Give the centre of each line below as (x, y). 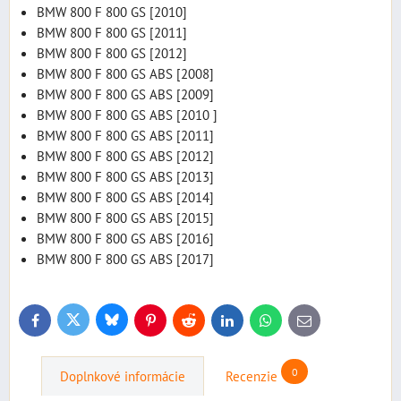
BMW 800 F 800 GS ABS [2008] (125, 73)
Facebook (57, 324)
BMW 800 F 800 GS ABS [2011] (125, 135)
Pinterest (171, 324)
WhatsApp (289, 324)
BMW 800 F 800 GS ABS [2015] (125, 217)
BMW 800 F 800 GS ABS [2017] (125, 258)
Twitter (89, 323)
